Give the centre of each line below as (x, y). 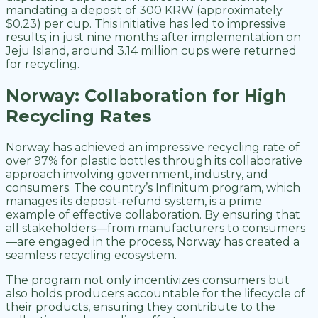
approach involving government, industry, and (137, 175)
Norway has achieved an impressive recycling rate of (153, 148)
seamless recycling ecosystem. (93, 256)
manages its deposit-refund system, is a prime (134, 202)
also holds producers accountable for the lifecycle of (155, 294)
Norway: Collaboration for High (146, 96)
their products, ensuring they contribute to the (141, 307)
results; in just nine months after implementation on (153, 38)
